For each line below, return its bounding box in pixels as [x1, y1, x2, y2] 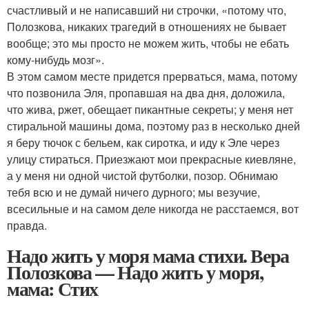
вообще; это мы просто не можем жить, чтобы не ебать [7, 35, 289, 51]
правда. [7, 217, 47, 233]
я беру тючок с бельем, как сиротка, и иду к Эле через [7, 134, 279, 150]
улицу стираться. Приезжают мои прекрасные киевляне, [7, 151, 296, 167]
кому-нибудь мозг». [7, 52, 104, 68]
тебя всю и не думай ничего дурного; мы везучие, [7, 184, 260, 200]
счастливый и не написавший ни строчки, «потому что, [7, 2, 286, 18]
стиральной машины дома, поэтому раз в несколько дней [7, 118, 300, 134]
